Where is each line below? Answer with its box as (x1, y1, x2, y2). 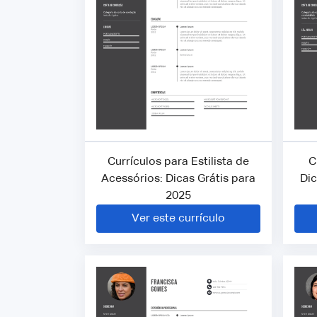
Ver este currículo (132, 212, 225, 224)
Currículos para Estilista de (108, 156, 249, 168)
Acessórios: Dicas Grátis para (101, 173, 255, 185)
